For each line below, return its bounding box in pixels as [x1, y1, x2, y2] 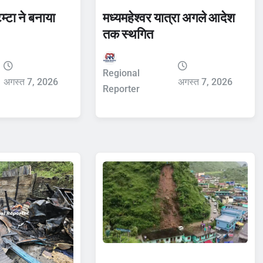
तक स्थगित [102, 25, 153, 42]
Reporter [102, 83, 140, 95]
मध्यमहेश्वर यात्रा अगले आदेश [102, 9, 235, 26]
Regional [102, 67, 140, 79]
